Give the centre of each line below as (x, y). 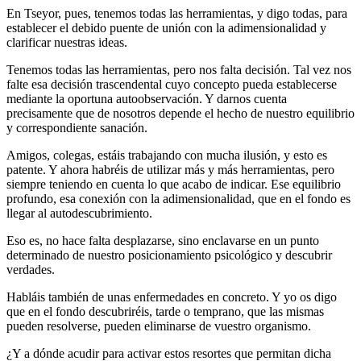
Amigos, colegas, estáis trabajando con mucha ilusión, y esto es (167, 155)
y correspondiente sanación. (77, 127)
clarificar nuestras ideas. (67, 42)
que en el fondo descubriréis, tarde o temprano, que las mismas (165, 311)
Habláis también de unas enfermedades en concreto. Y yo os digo (172, 297)
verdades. (31, 269)
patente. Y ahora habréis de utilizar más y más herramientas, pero (170, 169)
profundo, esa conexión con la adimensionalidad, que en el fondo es (178, 198)
